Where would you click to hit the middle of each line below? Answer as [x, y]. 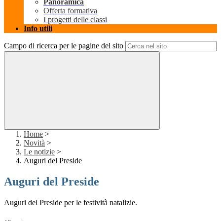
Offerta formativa [70, 11]
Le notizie [39, 152]
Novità [34, 143]
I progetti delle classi [75, 20]
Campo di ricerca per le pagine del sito [64, 46]
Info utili [38, 29]
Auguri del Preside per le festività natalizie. [71, 203]
